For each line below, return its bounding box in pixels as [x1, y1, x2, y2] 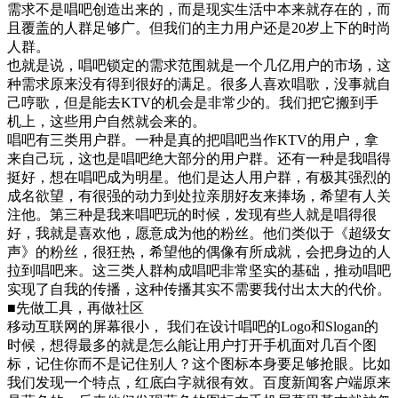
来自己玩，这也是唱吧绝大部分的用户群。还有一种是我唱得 [7, 151, 391, 167]
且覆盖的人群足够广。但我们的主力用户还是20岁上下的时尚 [7, 20, 391, 36]
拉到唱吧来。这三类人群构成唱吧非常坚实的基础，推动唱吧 [7, 263, 391, 279]
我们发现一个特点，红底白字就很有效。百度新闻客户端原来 [7, 375, 391, 391]
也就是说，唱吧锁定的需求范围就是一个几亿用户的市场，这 [7, 58, 391, 74]
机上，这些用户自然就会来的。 [7, 114, 206, 130]
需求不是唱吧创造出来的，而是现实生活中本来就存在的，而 [7, 2, 391, 18]
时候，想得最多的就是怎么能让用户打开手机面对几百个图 [7, 338, 377, 354]
